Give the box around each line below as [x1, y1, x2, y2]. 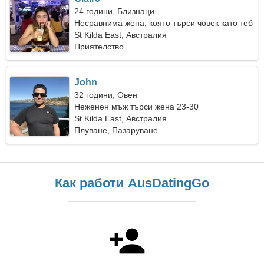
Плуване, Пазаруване [74, 126, 159, 135]
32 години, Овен [74, 90, 138, 100]
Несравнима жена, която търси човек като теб [74, 18, 253, 28]
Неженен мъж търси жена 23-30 [74, 102, 199, 111]
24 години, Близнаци [74, 6, 155, 16]
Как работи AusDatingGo [55, 176, 209, 190]
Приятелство [74, 42, 124, 51]
